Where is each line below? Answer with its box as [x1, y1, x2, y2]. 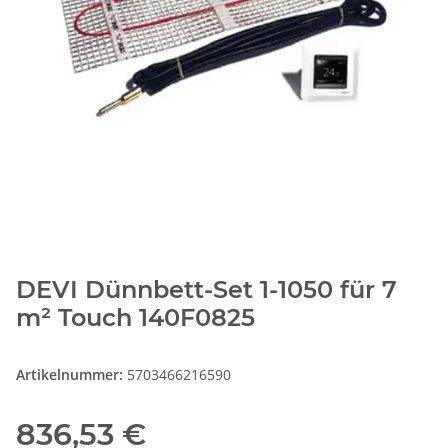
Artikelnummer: [16, 365, 127, 385]
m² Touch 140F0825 [16, 303, 255, 333]
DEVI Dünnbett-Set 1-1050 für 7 [16, 275, 397, 305]
